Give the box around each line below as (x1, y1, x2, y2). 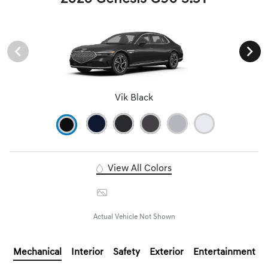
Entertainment (193, 247, 255, 257)
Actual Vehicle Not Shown (93, 213, 175, 221)
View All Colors (105, 163, 172, 173)
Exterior (149, 247, 184, 257)
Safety (112, 247, 140, 257)
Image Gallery (109, 187, 171, 197)
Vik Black (115, 93, 153, 103)
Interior (71, 247, 103, 257)
